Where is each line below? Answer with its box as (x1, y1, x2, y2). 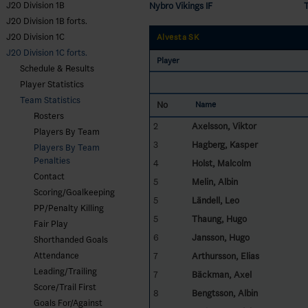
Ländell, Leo (191, 195, 239, 206)
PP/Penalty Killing (34, 203, 104, 213)
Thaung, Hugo (191, 213, 247, 224)
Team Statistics (20, 95, 80, 105)
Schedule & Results (20, 63, 94, 74)
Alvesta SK (156, 32, 200, 42)
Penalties (34, 155, 70, 166)
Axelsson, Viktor (191, 120, 256, 131)
